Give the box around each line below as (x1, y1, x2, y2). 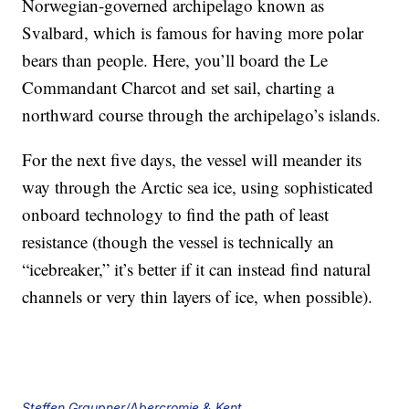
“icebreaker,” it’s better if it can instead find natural (22, 257, 372, 281)
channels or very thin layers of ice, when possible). (22, 285, 373, 309)
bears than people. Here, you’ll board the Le (22, 48, 329, 72)
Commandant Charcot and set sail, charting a (22, 76, 335, 100)
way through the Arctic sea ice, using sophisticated (22, 175, 374, 199)
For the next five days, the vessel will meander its (22, 148, 362, 172)
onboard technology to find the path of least (22, 203, 330, 226)
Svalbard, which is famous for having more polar (22, 21, 364, 45)
